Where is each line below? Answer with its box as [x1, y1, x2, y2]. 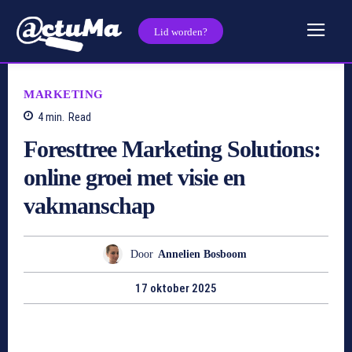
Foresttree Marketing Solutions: [24, 136, 321, 163]
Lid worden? [154, 25, 207, 38]
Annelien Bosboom [158, 247, 247, 260]
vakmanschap [24, 192, 155, 219]
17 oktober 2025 [135, 281, 217, 296]
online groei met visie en [24, 164, 245, 191]
